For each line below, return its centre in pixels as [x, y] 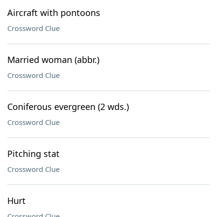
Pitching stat [33, 154]
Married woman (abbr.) [53, 60]
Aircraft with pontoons [54, 13]
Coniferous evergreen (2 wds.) [68, 107]
